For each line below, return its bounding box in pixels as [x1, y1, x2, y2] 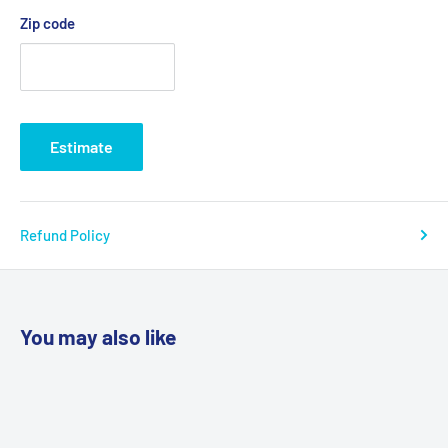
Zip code [20, 13, 75, 32]
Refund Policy [20, 225, 110, 244]
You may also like [20, 323, 176, 349]
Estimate [50, 136, 113, 156]
